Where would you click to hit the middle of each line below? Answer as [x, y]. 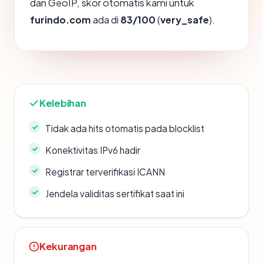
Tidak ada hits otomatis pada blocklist [125, 128]
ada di [106, 20]
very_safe [185, 20]
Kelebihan [63, 103]
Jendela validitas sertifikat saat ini [115, 193]
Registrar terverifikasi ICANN [105, 172]
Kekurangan [68, 246]
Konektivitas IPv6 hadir [93, 150]
